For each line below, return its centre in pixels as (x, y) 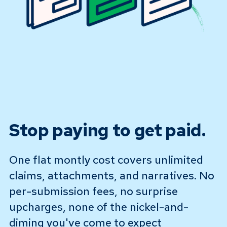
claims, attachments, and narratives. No (111, 176)
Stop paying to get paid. (107, 130)
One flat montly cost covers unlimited (106, 160)
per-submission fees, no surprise (93, 192)
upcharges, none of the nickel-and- (99, 207)
